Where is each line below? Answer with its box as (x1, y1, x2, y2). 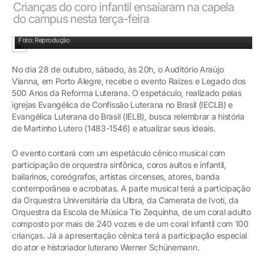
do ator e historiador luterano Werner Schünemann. (12, 242, 200, 252)
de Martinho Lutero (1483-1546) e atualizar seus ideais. (12, 123, 216, 133)
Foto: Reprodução (18, 35, 70, 44)
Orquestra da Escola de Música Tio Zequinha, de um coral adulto (12, 206, 251, 217)
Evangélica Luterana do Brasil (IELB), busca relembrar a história (12, 111, 245, 121)
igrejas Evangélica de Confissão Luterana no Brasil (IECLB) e (12, 99, 233, 110)
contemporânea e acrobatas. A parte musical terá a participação (12, 183, 250, 193)
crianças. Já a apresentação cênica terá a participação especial (12, 230, 247, 240)
